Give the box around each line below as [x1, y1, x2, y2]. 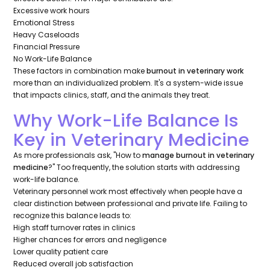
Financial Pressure [13, 42, 80, 52]
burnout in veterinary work [146, 66, 244, 77]
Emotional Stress [13, 17, 75, 28]
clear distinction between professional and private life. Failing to [13, 198, 248, 209]
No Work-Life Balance [13, 54, 92, 64]
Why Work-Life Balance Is [13, 108, 239, 133]
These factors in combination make [13, 66, 147, 77]
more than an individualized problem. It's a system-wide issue [13, 78, 243, 89]
